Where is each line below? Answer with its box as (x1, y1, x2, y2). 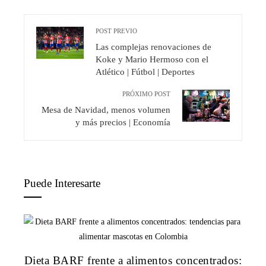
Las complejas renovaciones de (96, 42, 211, 52)
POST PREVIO (96, 27, 137, 35)
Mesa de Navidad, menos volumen (42, 104, 170, 115)
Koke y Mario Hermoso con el (96, 54, 208, 65)
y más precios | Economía (75, 117, 170, 128)
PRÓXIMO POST (122, 90, 170, 98)
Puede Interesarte (24, 177, 100, 190)
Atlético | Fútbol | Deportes (96, 66, 195, 77)
